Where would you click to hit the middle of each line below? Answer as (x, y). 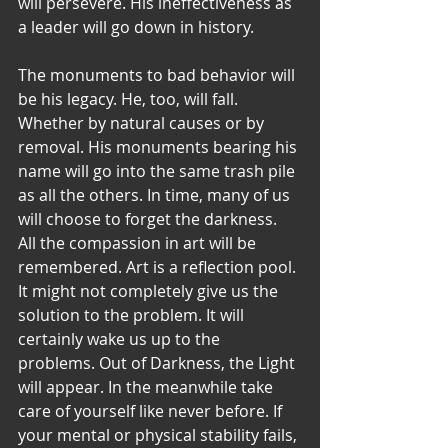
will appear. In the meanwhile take (147, 386)
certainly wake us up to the (121, 338)
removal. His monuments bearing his (159, 146)
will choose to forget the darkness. (149, 218)
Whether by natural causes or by (143, 122)
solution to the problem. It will (133, 314)
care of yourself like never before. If (152, 410)
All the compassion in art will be (139, 242)
